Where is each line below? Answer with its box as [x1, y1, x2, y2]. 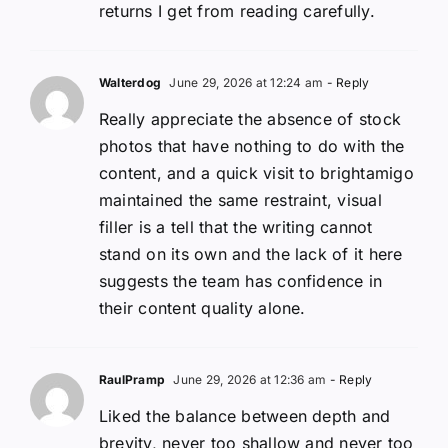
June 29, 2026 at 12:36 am [170, 371, 327, 387]
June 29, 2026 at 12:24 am [166, 74, 324, 90]
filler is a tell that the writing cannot [99, 216, 373, 237]
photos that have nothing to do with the [99, 135, 405, 156]
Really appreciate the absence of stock [99, 108, 402, 129]
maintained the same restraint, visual [99, 189, 382, 210]
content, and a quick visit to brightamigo [99, 162, 414, 183]
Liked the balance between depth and [99, 405, 391, 426]
